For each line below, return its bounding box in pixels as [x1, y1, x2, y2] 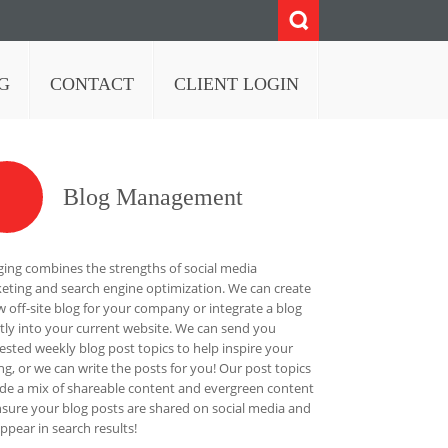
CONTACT [50, 74, 134, 94]
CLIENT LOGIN [174, 74, 299, 94]
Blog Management [63, 184, 244, 210]
